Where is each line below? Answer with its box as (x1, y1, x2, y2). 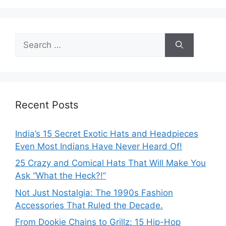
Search (15, 33, 43, 44)
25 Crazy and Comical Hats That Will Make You (15, 158, 206, 168)
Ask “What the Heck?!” (15, 171, 106, 181)
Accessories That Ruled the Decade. (15, 200, 163, 210)
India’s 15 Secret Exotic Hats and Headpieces (15, 128, 198, 139)
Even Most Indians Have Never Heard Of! (15, 141, 182, 151)
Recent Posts (15, 98, 78, 111)
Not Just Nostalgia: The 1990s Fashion (15, 187, 173, 198)
